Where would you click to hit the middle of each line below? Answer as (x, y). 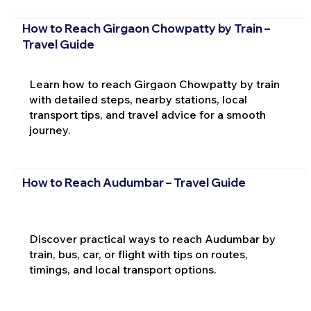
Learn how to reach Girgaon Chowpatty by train (154, 84)
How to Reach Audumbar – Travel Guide (134, 182)
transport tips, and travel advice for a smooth (147, 115)
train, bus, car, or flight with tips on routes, (138, 254)
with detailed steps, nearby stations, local (138, 100)
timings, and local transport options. (123, 269)
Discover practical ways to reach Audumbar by (152, 238)
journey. (50, 130)
